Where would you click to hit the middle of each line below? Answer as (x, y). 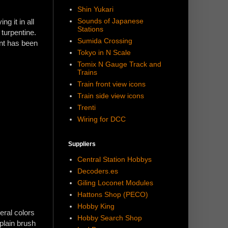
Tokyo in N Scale (104, 53)
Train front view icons (111, 84)
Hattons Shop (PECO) (112, 195)
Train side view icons (110, 96)
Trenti (86, 108)
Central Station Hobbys (114, 160)
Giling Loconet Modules (115, 183)
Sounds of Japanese (110, 21)
